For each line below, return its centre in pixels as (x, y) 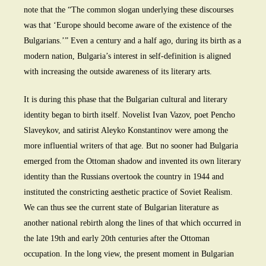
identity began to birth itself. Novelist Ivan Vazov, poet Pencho (129, 115)
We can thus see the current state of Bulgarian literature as (121, 208)
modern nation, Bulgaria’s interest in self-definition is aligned (127, 56)
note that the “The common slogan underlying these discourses (129, 10)
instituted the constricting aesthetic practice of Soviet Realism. (128, 192)
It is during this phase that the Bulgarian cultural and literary (126, 100)
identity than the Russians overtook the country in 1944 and (124, 177)
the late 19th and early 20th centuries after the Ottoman (117, 239)
